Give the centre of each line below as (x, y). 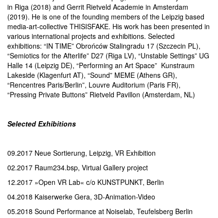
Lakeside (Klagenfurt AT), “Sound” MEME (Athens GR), (92, 75)
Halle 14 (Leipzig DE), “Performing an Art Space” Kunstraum (101, 65)
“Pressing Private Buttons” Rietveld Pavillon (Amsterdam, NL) (101, 94)
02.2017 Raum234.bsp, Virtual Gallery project (78, 167)
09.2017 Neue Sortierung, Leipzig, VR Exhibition (82, 153)
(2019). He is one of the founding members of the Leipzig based (106, 17)
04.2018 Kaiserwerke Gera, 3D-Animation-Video (81, 197)
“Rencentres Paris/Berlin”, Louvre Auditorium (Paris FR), (94, 85)
